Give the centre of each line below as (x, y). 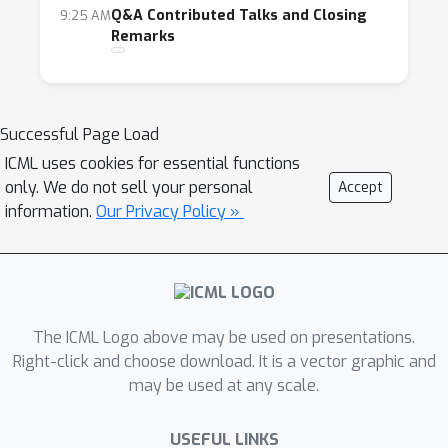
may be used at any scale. (224, 386)
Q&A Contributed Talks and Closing (239, 15)
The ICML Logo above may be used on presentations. (224, 338)
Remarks (143, 36)
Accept (360, 187)
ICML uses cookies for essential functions (152, 163)
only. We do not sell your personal (129, 187)
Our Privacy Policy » (170, 211)
